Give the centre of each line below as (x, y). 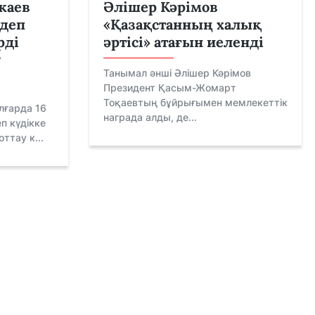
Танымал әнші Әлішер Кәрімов (177, 72)
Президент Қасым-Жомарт (169, 87)
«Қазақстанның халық (182, 24)
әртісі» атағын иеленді (183, 41)
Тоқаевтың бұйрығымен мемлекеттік (195, 102)
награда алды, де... (150, 117)
